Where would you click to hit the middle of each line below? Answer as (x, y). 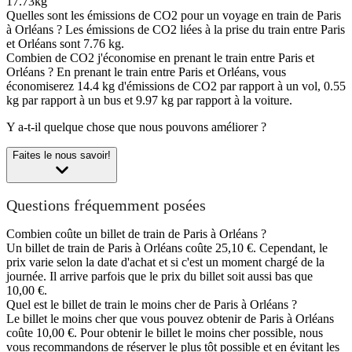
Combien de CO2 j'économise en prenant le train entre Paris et (160, 58)
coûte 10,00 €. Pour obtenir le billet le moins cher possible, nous (165, 333)
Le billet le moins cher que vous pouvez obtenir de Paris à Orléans (170, 319)
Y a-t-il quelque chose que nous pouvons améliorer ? (136, 127)
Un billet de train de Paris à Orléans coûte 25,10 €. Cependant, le (167, 248)
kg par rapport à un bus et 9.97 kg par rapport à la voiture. (149, 101)
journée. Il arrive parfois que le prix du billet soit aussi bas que (159, 277)
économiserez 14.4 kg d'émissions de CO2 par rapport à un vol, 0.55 (176, 86)
